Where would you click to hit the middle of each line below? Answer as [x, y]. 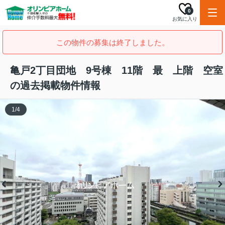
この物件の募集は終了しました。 [113, 42]
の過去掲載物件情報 [55, 85]
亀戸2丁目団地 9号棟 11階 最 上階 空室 [117, 70]
